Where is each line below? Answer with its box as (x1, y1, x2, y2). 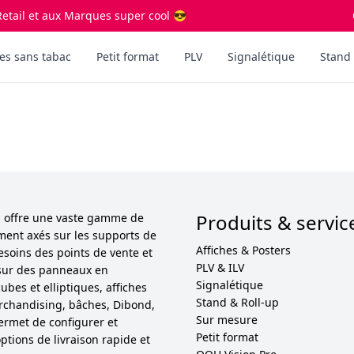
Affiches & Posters (196, 243, 291, 258)
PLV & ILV (196, 260, 244, 275)
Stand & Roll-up (196, 295, 279, 310)
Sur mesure (196, 312, 258, 327)
